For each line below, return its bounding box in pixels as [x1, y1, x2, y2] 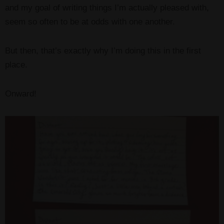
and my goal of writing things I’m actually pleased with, [5, 3, 209, 13]
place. [5, 60, 27, 70]
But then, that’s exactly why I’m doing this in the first [5, 46, 201, 56]
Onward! [5, 89, 36, 99]
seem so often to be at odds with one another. [5, 17, 175, 27]
